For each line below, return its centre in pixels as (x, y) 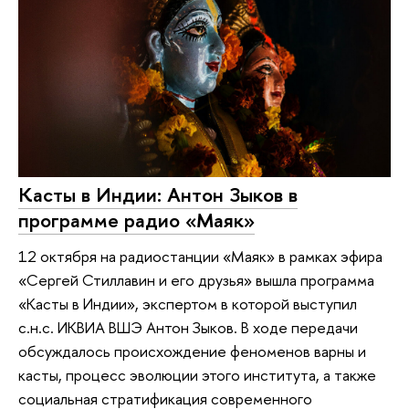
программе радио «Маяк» (136, 220)
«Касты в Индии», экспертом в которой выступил (188, 304)
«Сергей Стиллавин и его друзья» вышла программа (196, 280)
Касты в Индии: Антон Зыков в (158, 194)
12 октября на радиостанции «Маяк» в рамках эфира (200, 257)
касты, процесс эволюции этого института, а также (197, 375)
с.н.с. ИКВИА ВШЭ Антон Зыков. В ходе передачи (188, 328)
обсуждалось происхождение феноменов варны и (192, 351)
